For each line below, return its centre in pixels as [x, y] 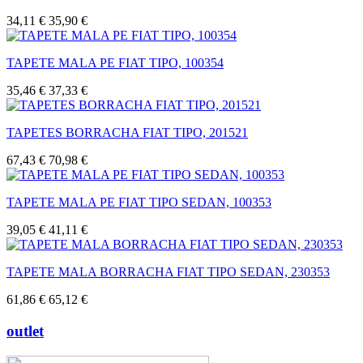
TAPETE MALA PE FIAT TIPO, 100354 [115, 63]
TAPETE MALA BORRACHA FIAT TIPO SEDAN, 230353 [168, 272]
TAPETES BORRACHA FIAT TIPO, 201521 [127, 133]
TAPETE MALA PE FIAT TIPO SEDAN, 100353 [139, 203]
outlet [25, 331]
